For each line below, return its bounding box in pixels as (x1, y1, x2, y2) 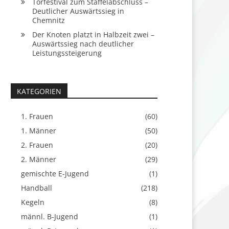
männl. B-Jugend (20, 212, 78, 221)
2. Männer (20, 154, 56, 164)
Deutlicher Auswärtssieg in (32, 6, 124, 16)
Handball (20, 183, 52, 193)
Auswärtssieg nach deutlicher (32, 39, 134, 49)
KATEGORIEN (16, 86, 61, 96)
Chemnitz (32, 15, 65, 25)
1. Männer (20, 126, 56, 135)
